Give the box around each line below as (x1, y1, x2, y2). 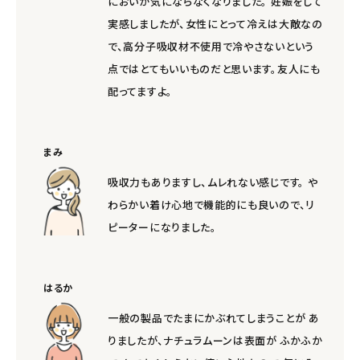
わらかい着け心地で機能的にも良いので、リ (108, 196, 315, 212)
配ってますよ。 (108, 83, 173, 99)
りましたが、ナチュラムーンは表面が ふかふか (108, 332, 323, 348)
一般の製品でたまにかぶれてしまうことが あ (108, 309, 320, 325)
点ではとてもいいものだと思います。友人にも (108, 60, 321, 76)
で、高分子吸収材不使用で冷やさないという (108, 38, 314, 54)
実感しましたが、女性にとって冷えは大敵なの (108, 15, 323, 31)
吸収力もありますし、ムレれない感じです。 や (108, 174, 318, 190)
